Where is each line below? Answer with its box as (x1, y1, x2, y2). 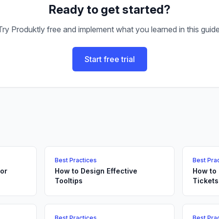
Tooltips (54, 176, 83, 185)
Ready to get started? (48, 2, 171, 17)
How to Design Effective (54, 167, 137, 175)
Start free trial (84, 54, 135, 64)
